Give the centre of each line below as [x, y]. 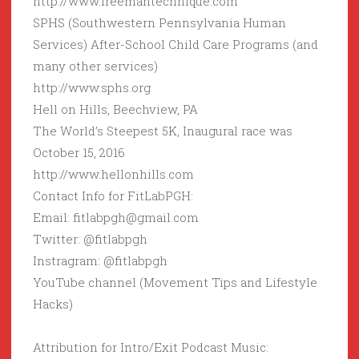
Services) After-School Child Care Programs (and [175, 44]
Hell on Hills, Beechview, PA [115, 109]
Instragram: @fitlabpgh [100, 261]
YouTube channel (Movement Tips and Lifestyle [175, 282]
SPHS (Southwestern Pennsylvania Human [159, 23]
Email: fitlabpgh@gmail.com [116, 218]
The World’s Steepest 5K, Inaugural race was [163, 131]
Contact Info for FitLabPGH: [117, 196]
